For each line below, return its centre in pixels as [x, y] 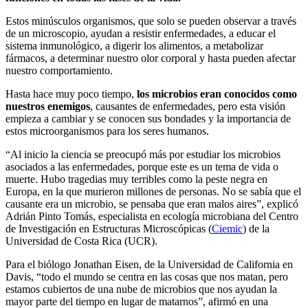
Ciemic [227, 228]
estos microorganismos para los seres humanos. [107, 131]
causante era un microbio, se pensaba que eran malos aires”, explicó [152, 203]
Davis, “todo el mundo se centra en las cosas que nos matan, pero [147, 276]
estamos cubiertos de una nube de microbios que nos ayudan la [141, 289]
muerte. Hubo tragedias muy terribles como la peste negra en [136, 179]
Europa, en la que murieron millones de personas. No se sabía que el [153, 191]
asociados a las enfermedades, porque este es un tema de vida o [142, 166]
